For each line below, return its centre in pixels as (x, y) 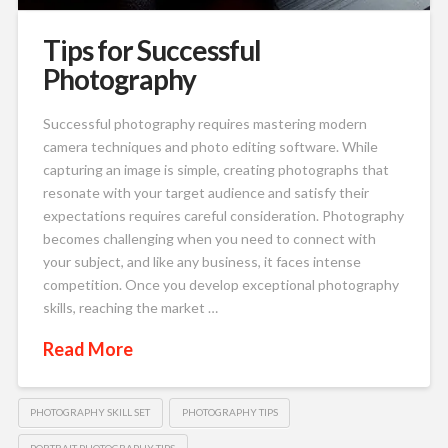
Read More (87, 349)
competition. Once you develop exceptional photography (220, 284)
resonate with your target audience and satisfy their (205, 192)
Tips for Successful (152, 50)
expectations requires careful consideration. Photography (223, 215)
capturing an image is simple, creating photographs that (215, 169)
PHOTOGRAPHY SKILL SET (90, 411)
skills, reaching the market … (130, 307)
